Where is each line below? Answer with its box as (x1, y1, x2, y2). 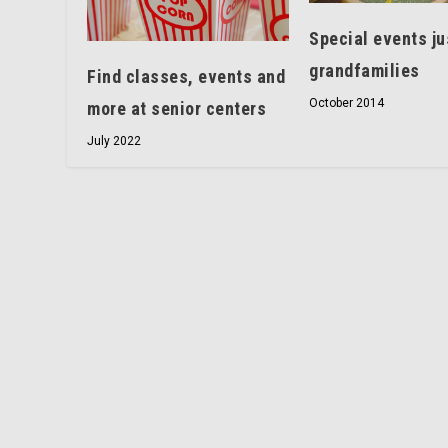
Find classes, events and (87, 65, 286, 87)
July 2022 (87, 133, 142, 148)
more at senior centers (87, 97, 267, 119)
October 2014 (309, 95, 385, 110)
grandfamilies (309, 59, 420, 81)
